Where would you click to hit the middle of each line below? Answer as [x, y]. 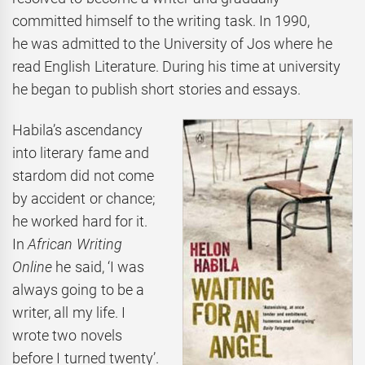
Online [32, 267]
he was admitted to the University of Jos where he [172, 43]
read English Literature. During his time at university [177, 66]
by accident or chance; [84, 199]
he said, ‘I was [99, 267]
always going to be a [79, 290]
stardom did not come [83, 176]
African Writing [75, 244]
